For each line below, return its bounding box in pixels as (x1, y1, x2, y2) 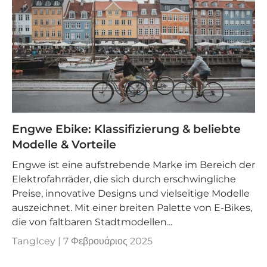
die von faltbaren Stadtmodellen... (12, 216, 172, 228)
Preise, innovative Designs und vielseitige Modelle (12, 188, 250, 200)
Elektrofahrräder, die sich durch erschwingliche (12, 173, 236, 185)
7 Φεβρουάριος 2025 (63, 235, 153, 247)
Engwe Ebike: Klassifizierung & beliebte (12, 122, 241, 136)
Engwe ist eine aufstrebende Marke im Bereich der (12, 159, 255, 171)
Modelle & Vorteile (12, 137, 116, 151)
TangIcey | (12, 235, 63, 247)
